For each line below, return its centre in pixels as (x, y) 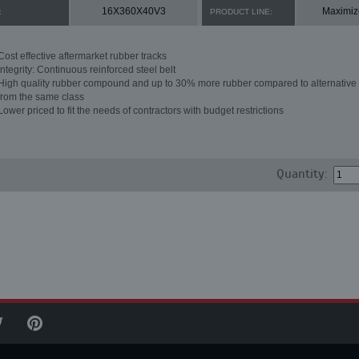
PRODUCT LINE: (241, 12)
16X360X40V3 (133, 11)
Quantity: (302, 174)
